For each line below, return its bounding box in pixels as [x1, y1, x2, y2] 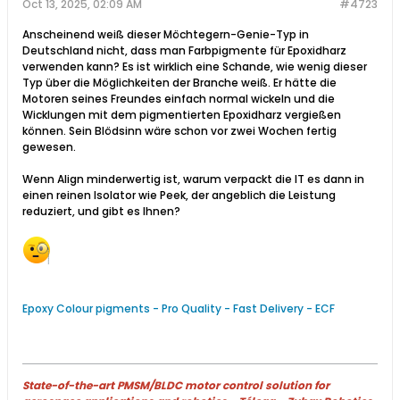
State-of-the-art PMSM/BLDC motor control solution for [22, 377, 329, 393]
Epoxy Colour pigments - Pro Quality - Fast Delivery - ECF [22, 300, 335, 316]
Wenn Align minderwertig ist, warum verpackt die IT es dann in [22, 171, 364, 187]
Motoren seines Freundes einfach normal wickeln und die [22, 90, 335, 106]
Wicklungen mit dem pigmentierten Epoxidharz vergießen [22, 106, 341, 122]
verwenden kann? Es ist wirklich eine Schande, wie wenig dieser [22, 58, 367, 74]
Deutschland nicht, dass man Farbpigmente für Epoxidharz [22, 42, 346, 58]
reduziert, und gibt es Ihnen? [22, 203, 180, 219]
